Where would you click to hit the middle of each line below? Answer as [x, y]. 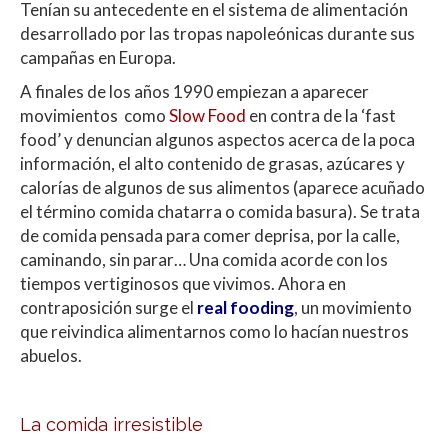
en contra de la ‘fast [321, 115]
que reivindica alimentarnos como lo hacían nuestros [214, 331]
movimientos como [94, 115]
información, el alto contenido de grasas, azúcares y [212, 163]
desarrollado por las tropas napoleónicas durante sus [217, 33]
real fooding [244, 307]
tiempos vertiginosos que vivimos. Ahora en [183, 283]
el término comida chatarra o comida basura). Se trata [220, 211]
